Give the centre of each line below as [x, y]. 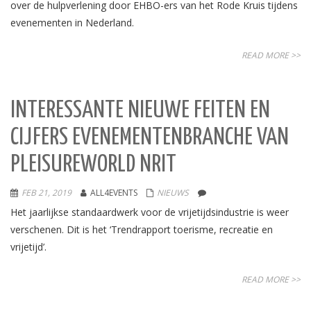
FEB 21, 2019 [47, 193]
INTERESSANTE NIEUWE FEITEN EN [140, 111]
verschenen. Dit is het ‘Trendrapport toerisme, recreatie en [142, 229]
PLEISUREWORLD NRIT [93, 165]
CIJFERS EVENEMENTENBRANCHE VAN [150, 138]
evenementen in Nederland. [72, 23]
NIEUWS [173, 193]
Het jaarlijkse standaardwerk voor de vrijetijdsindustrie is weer [150, 212]
